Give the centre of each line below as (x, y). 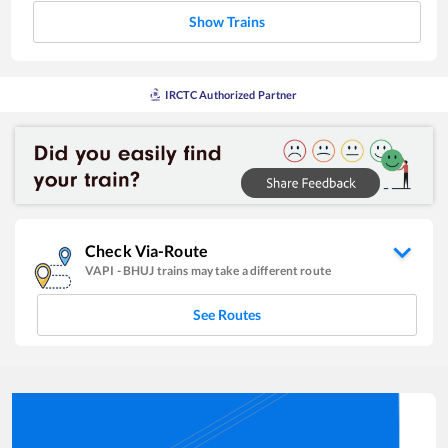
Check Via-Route (146, 250)
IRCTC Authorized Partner (231, 95)
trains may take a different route (243, 270)
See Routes (227, 314)
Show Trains (227, 22)
